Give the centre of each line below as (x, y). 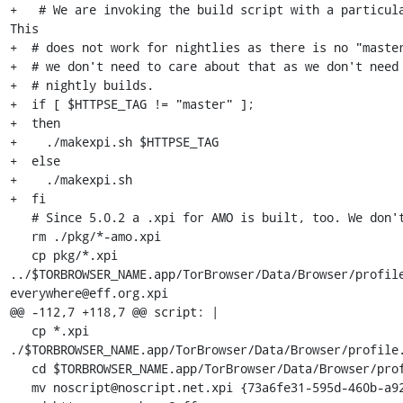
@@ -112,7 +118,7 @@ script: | (114, 312)
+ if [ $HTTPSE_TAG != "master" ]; (132, 104)
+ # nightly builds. (81, 85)
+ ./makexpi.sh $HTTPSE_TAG (114, 142)
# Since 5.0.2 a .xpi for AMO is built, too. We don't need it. (20, 217)
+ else (35, 161)
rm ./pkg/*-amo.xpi (20, 236)
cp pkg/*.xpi (20, 255)
